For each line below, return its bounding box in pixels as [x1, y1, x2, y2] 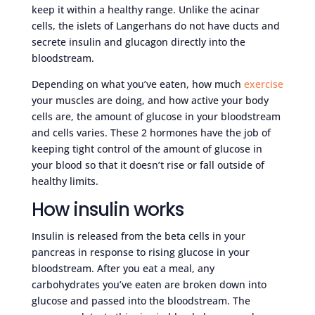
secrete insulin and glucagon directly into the [31, 35, 245, 49]
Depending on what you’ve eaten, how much [31, 77, 244, 91]
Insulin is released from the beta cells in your [31, 229, 245, 243]
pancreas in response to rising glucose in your [31, 245, 250, 259]
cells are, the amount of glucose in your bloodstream [31, 110, 281, 123]
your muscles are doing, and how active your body [31, 94, 269, 107]
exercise [243, 77, 283, 91]
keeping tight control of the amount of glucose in [31, 142, 262, 155]
